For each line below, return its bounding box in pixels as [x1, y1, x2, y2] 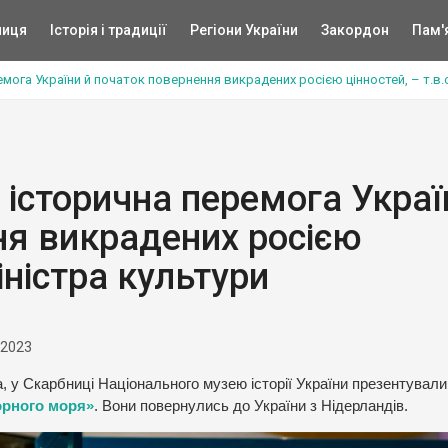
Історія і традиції [49, 22, 167, 38]
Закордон [320, 22, 389, 38]
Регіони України [189, 22, 298, 38]
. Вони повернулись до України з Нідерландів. [94, 398, 408, 414]
